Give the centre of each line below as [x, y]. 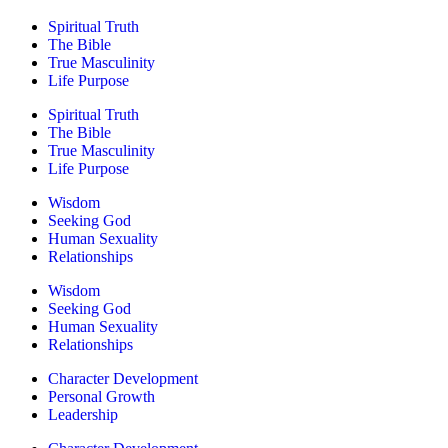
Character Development [123, 379]
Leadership [83, 415]
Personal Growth [101, 397]
